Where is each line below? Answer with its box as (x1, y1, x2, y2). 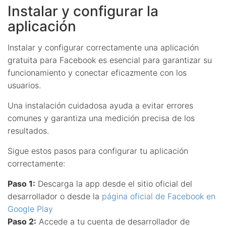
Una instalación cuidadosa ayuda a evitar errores (8, 100, 193, 110)
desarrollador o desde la (8, 191, 102, 201)
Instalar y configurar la (8, 2, 158, 20)
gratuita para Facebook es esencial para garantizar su (8, 54, 212, 65)
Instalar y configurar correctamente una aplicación (8, 42, 199, 52)
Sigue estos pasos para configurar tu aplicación (8, 145, 188, 156)
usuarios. (8, 80, 41, 90)
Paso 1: (8, 178, 35, 189)
